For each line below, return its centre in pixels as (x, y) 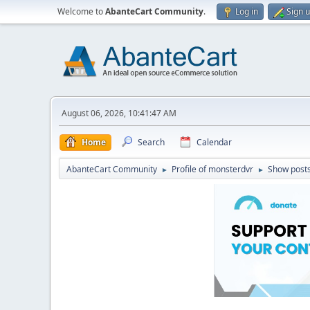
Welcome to (81, 11)
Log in (247, 11)
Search (151, 142)
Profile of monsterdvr (212, 169)
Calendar (214, 142)
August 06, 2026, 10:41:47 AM (119, 113)
